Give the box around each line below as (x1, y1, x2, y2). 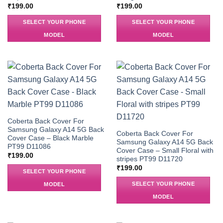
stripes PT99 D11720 (116, 155, 183, 163)
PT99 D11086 (7, 142, 51, 150)
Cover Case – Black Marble (7, 134, 94, 142)
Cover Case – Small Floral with (116, 146, 214, 154)
